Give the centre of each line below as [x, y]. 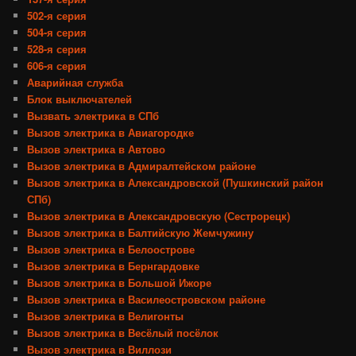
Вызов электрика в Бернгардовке [114, 266]
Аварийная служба [75, 83]
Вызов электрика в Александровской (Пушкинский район [176, 183]
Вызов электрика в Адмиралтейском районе [142, 166]
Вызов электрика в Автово [97, 149]
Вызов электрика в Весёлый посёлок [123, 333]
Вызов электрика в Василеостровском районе [147, 300]
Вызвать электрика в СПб [93, 116]
